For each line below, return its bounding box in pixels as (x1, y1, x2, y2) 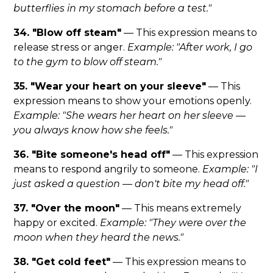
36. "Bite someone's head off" (13, 149, 171, 161)
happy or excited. (13, 217, 101, 229)
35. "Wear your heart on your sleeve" (13, 80, 207, 93)
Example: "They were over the (100, 217, 247, 229)
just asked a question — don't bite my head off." (13, 178, 249, 190)
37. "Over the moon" (13, 202, 120, 214)
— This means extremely (119, 202, 242, 214)
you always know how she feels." (13, 124, 173, 136)
